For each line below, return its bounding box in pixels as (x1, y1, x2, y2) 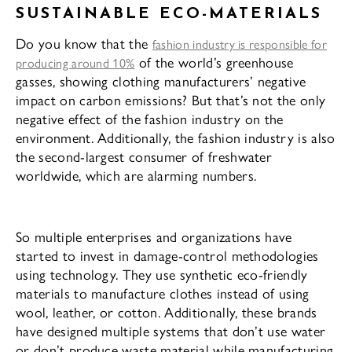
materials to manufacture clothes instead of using (16, 282, 310, 302)
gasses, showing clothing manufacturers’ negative (16, 70, 306, 90)
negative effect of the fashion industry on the (16, 108, 284, 128)
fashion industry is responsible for (152, 34, 327, 53)
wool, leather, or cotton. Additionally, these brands (16, 301, 317, 321)
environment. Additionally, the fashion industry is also (16, 126, 335, 147)
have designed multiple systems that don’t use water (16, 320, 326, 340)
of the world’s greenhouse (134, 51, 294, 71)
